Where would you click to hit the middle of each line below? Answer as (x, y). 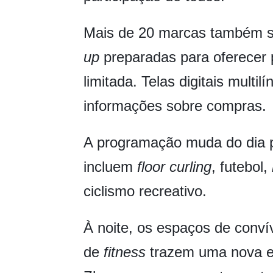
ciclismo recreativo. (145, 191)
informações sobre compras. (175, 106)
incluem (110, 167)
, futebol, (242, 167)
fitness (125, 252)
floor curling (174, 167)
